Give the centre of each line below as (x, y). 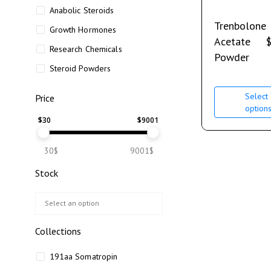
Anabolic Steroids (82, 10)
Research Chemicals (86, 49)
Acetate (232, 42)
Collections (58, 231)
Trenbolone (240, 26)
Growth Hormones (83, 30)
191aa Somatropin (83, 256)
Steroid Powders (80, 68)
